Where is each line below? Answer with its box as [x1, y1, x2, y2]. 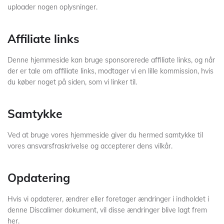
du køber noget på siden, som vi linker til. [7, 77, 137, 86]
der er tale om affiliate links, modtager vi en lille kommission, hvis [7, 66, 213, 75]
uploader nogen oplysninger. [7, 2, 99, 11]
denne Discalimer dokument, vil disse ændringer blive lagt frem [7, 205, 207, 214]
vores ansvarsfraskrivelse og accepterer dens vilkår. [7, 141, 172, 150]
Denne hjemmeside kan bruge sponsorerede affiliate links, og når [7, 55, 215, 64]
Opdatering [7, 170, 70, 185]
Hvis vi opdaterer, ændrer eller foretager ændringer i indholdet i [7, 194, 209, 203]
